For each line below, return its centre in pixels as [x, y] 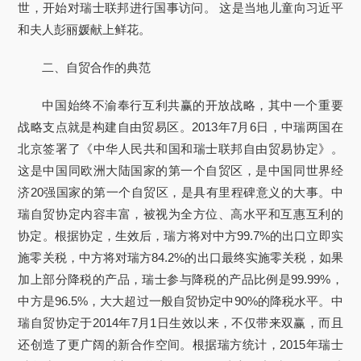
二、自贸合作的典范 [97, 67]
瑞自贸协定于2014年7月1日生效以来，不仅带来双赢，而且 [180, 323]
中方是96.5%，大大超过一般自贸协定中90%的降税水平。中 [180, 301]
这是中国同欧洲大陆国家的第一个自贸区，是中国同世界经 [180, 170]
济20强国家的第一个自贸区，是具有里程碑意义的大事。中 [180, 192]
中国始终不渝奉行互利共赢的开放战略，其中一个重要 [193, 105]
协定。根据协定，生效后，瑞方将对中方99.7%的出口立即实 [180, 236]
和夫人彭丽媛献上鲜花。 [85, 29]
